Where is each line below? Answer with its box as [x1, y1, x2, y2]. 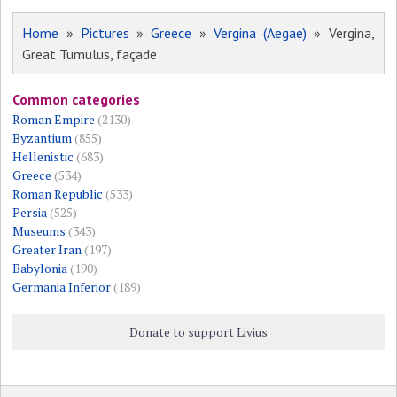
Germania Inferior [12, 277, 112, 295]
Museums [12, 222, 66, 239]
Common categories [12, 90, 141, 108]
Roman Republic [12, 184, 104, 202]
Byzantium [12, 128, 73, 146]
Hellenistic [12, 147, 74, 165]
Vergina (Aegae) [213, 23, 307, 42]
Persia [12, 203, 48, 221]
